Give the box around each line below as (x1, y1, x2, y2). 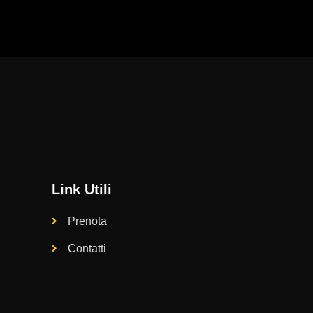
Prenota (68, 214, 108, 227)
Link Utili (51, 181, 112, 197)
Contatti (68, 242, 107, 254)
